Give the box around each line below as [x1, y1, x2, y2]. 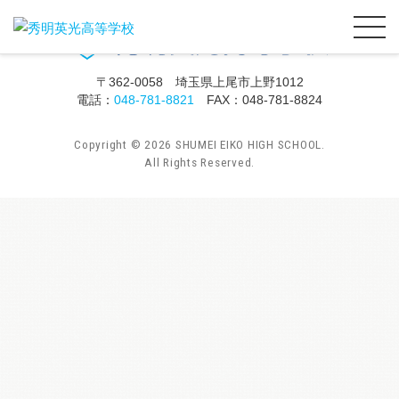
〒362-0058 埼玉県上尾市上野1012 [95, 75, 304, 89]
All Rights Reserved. [144, 155, 255, 169]
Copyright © [74, 137, 145, 151]
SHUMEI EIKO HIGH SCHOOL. [175, 137, 325, 151]
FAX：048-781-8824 [194, 93, 322, 107]
